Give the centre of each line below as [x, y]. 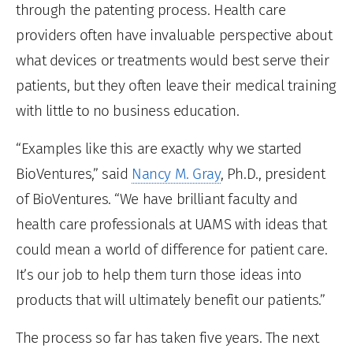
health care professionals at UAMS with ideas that [171, 224]
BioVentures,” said [74, 173]
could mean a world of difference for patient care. [172, 249]
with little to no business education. [128, 110]
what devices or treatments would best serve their [173, 60]
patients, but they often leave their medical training [176, 85]
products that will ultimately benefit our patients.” [171, 299]
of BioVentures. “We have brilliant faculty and [157, 199]
